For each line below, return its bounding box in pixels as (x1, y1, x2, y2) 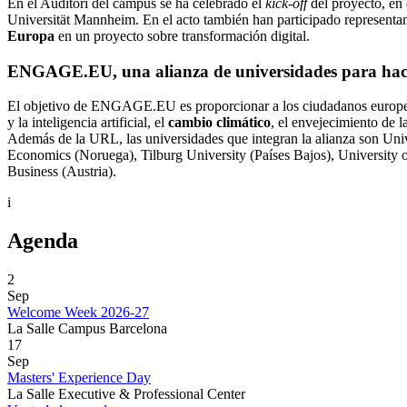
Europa (7, 27, 55, 44)
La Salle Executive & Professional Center (7, 386, 245, 402)
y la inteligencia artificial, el (7, 114, 168, 131)
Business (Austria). (7, 164, 116, 180)
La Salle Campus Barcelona (7, 321, 167, 337)
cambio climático (168, 114, 271, 131)
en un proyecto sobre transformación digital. (55, 27, 313, 44)
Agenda (7, 229, 78, 253)
